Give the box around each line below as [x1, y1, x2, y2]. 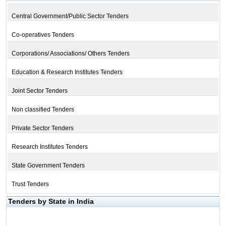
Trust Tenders [11, 181, 49, 188]
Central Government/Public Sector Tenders [11, 13, 129, 20]
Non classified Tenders [11, 106, 74, 113]
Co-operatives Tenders [11, 31, 74, 38]
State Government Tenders [11, 162, 85, 169]
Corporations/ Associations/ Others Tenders [11, 50, 130, 57]
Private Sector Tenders [11, 125, 74, 132]
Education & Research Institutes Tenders [11, 69, 123, 76]
